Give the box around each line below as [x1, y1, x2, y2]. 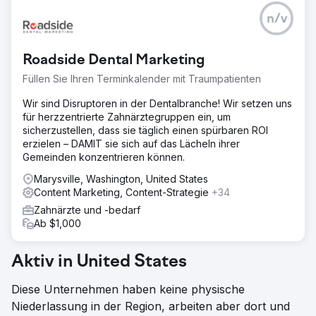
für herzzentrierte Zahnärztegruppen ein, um [23, 110, 231, 123]
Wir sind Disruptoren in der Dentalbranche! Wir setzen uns [23, 97, 292, 109]
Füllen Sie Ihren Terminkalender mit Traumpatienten [23, 72, 261, 85]
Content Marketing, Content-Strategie [34, 186, 212, 198]
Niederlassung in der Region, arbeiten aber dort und [11, 298, 290, 313]
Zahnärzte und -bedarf [34, 203, 140, 216]
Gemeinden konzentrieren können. [23, 150, 185, 163]
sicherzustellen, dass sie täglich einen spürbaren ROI [23, 123, 268, 136]
